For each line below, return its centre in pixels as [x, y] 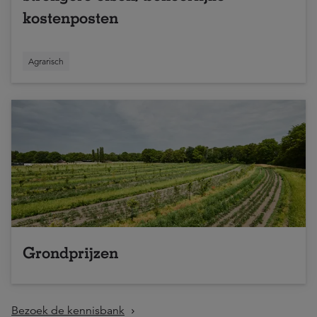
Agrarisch [46, 61]
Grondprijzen [70, 253]
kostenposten [70, 18]
